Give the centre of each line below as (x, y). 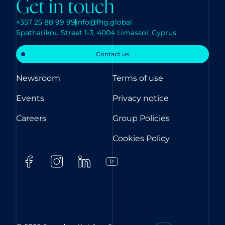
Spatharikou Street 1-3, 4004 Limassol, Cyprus (96, 32)
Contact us (113, 54)
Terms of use (138, 78)
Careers (31, 119)
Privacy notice (141, 98)
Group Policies (141, 119)
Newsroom (38, 78)
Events (30, 98)
